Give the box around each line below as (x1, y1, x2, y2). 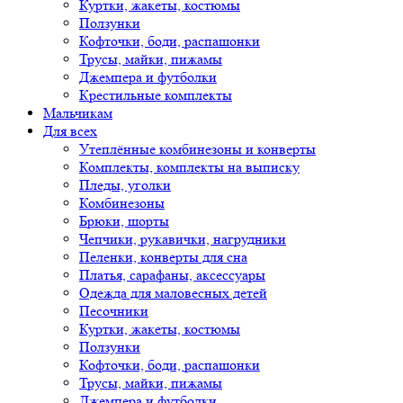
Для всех (43, 122, 97, 139)
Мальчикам (43, 104, 112, 121)
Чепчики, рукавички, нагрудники (79, 230, 286, 247)
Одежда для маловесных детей (79, 284, 267, 301)
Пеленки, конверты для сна (79, 248, 247, 265)
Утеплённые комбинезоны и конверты (79, 140, 316, 157)
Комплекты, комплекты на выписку (79, 158, 300, 175)
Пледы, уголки (79, 176, 171, 193)
